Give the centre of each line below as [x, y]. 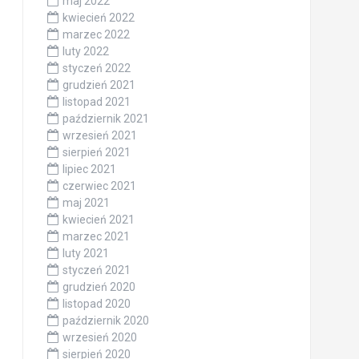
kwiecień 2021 [98, 220]
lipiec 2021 [89, 169]
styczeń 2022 [96, 69]
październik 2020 [105, 321]
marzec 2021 [96, 237]
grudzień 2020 [99, 287]
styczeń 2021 [96, 270]
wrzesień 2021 [99, 136]
